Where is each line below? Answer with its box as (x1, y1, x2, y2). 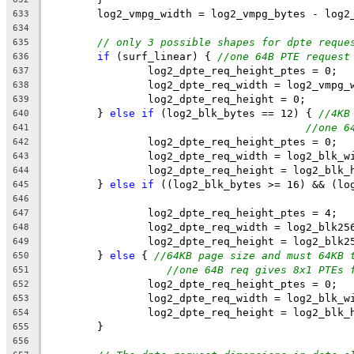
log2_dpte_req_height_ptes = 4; (148, 206, 337, 219)
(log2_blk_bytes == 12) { (154, 107, 318, 119)
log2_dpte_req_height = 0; (148, 92, 306, 105)
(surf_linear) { (110, 50, 217, 62)
